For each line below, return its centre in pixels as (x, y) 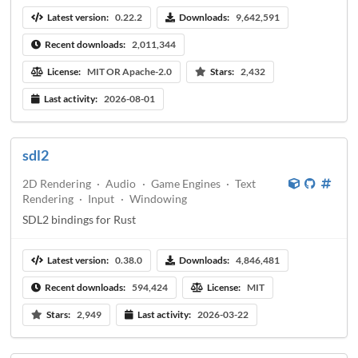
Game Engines (185, 183)
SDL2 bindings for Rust (79, 219)
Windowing (158, 198)
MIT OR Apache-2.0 (129, 72)
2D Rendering (57, 183)
